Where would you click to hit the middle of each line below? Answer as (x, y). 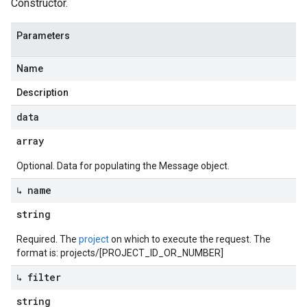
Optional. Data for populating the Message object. (123, 166)
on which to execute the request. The (190, 239)
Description (42, 93)
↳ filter (39, 277)
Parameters (43, 36)
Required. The (48, 239)
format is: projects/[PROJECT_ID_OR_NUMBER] (120, 253)
